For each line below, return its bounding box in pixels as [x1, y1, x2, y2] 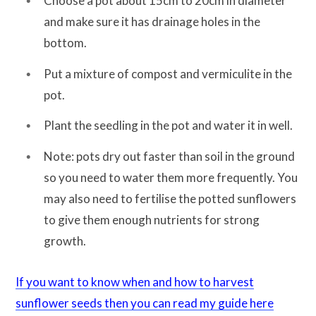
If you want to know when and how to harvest [16, 274, 254, 290]
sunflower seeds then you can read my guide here [16, 296, 274, 311]
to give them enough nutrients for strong [44, 212, 260, 227]
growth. [44, 233, 86, 248]
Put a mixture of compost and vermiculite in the [44, 66, 292, 81]
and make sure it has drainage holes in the [44, 14, 260, 30]
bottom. [44, 35, 87, 51]
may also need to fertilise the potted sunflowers [44, 190, 296, 206]
